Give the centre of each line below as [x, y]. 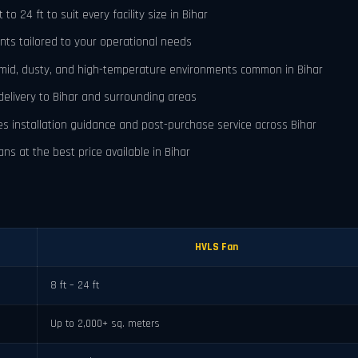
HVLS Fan [217, 247]
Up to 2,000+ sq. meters [105, 324]
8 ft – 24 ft [75, 286]
